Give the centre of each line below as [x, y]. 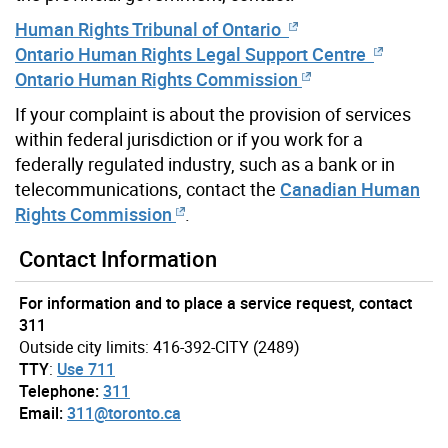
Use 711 [86, 368]
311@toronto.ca [124, 412]
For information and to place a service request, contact [215, 302]
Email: [41, 412]
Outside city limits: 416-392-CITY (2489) [159, 346]
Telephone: [59, 390]
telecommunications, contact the [147, 188]
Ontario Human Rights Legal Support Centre [192, 53]
